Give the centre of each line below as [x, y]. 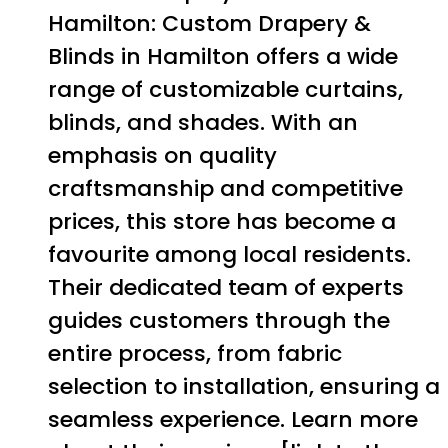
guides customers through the [219, 320]
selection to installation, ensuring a [244, 386]
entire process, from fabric [195, 353]
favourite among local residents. [229, 254]
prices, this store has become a [222, 221]
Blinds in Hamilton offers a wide [223, 56]
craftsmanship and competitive [225, 188]
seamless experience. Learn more [233, 419]
